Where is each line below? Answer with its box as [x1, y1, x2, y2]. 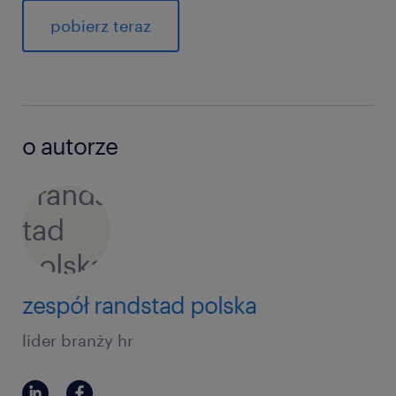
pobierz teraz [50, 16, 151, 36]
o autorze [22, 132, 118, 160]
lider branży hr [22, 331, 133, 351]
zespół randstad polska [22, 291, 256, 319]
